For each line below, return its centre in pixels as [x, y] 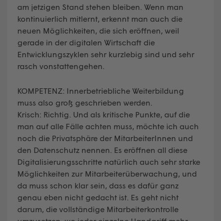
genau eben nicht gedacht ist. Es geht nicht [98, 197]
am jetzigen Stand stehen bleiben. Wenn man [100, 6]
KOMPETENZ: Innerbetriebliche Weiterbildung [101, 90]
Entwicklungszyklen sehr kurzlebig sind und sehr [106, 54]
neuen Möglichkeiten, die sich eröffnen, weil [98, 30]
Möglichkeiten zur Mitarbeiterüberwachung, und [107, 173]
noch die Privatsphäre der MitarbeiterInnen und [105, 138]
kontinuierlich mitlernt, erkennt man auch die [100, 18]
